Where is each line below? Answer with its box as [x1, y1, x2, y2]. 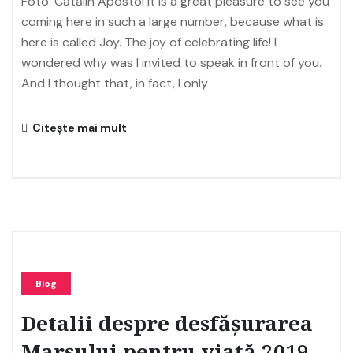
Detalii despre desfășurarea [21, 309, 313, 341]
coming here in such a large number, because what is [21, 13, 324, 30]
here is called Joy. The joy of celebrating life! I [21, 34, 277, 50]
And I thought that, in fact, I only [21, 75, 208, 91]
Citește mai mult [30, 121, 127, 135]
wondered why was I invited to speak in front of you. [21, 54, 321, 71]
